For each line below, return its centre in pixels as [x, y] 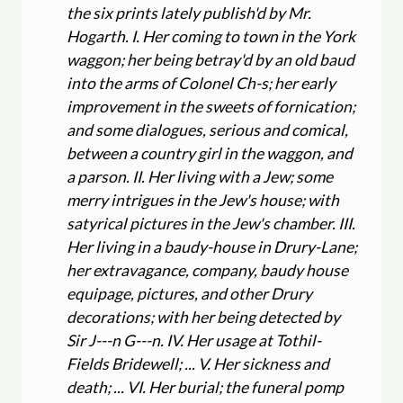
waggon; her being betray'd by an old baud [211, 59]
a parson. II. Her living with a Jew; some [200, 176]
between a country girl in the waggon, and [210, 153]
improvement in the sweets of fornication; [211, 106]
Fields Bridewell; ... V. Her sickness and [198, 363]
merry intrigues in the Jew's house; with [203, 200]
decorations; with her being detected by [204, 317]
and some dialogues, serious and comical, [208, 130]
